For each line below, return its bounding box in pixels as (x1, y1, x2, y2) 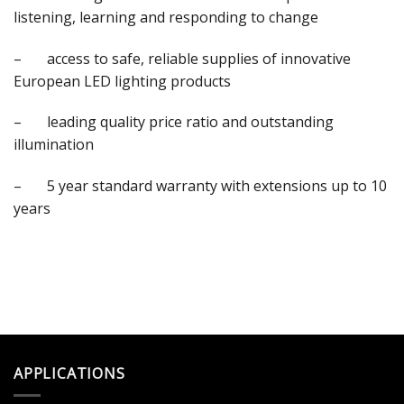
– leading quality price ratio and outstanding (14, 112, 334, 133)
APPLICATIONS (14, 363, 125, 383)
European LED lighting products (14, 70, 231, 91)
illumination (14, 134, 94, 155)
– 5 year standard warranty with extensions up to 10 (14, 176, 387, 197)
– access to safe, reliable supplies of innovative (14, 48, 351, 69)
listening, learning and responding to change (14, 6, 318, 27)
